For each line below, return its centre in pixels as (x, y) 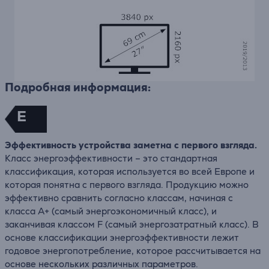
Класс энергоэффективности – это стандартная (111, 158)
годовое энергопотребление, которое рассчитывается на (133, 251)
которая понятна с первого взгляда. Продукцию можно (127, 185)
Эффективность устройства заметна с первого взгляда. (131, 145)
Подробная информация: (78, 87)
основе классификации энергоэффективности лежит (122, 237)
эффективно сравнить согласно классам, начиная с (119, 198)
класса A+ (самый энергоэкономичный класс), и (111, 211)
